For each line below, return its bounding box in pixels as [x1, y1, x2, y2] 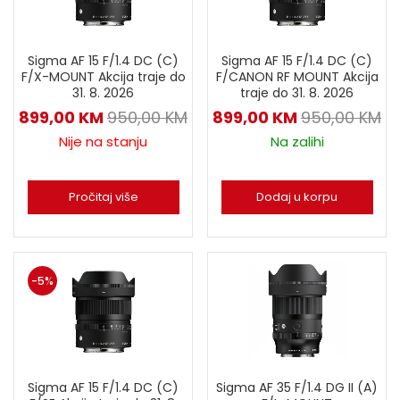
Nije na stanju [59, 131, 147, 151]
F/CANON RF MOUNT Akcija [215, 67, 379, 86]
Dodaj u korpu [256, 187, 337, 205]
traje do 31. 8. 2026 [240, 83, 354, 102]
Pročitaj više [68, 187, 138, 205]
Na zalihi [270, 131, 324, 151]
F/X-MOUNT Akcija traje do [21, 67, 186, 86]
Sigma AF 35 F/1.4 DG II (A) [216, 378, 378, 396]
